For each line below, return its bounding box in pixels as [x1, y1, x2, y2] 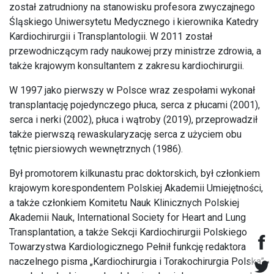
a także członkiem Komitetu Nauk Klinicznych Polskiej [9, 197, 239, 209]
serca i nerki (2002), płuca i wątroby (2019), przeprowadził [9, 114, 257, 125]
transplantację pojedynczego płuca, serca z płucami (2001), [9, 99, 260, 111]
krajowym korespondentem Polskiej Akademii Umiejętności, [9, 182, 263, 194]
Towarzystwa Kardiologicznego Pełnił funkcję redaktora [9, 241, 246, 253]
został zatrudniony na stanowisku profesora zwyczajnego [9, 1, 255, 13]
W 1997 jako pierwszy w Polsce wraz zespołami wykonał [9, 84, 255, 96]
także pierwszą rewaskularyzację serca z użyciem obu [9, 128, 242, 140]
